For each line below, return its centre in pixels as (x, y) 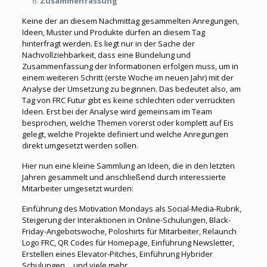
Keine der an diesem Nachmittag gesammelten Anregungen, (130, 21)
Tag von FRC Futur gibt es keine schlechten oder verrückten (128, 100)
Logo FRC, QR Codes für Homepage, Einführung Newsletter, (128, 243)
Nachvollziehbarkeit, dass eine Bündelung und (106, 55)
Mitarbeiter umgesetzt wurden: (77, 188)
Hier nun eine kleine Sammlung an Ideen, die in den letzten (128, 166)
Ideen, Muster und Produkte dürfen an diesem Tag (113, 32)
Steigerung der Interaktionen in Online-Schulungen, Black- (126, 220)
